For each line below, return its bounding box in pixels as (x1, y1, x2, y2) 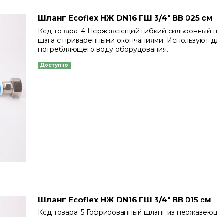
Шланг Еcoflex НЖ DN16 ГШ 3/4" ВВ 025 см (38, 14, 213, 23)
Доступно (40, 62, 69, 68)
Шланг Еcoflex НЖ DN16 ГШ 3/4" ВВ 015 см (38, 195, 212, 204)
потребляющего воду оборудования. (38, 45, 169, 54)
